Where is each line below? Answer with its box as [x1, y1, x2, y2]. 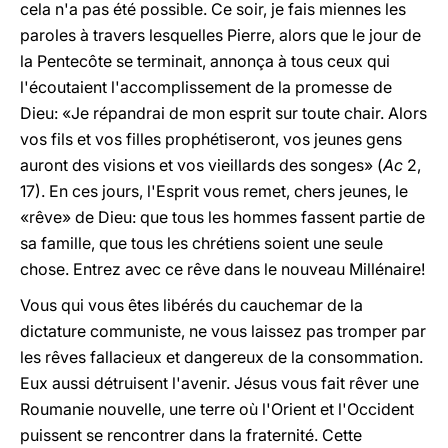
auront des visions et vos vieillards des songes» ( [20, 155, 383, 175]
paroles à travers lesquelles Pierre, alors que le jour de [20, 25, 421, 45]
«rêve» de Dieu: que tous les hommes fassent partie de [20, 207, 425, 227]
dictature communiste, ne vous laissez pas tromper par [20, 321, 426, 341]
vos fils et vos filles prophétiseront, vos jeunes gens [20, 129, 402, 149]
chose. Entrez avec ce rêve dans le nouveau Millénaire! [20, 259, 425, 279]
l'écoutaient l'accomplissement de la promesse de [20, 77, 392, 97]
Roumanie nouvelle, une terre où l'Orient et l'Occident [20, 399, 414, 419]
